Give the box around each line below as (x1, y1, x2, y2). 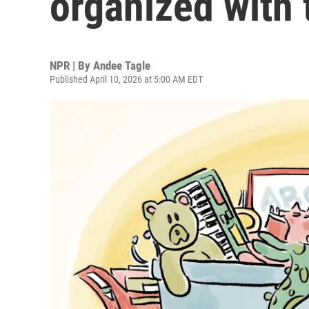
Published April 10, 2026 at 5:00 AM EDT (50, 74, 203, 85)
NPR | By (50, 59, 93, 72)
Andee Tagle (93, 59, 150, 72)
